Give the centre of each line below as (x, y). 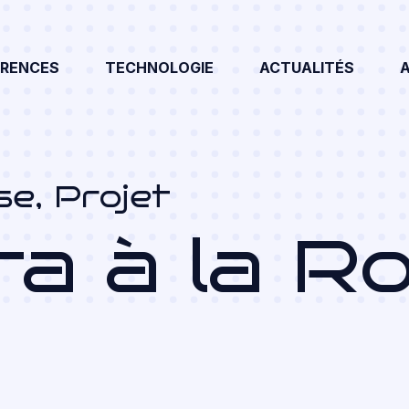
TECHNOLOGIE (160, 68)
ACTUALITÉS (307, 68)
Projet (112, 197)
